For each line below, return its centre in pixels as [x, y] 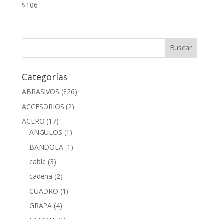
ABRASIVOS [40, 91]
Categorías [44, 77]
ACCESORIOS [43, 106]
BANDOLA [46, 147]
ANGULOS [45, 132]
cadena [41, 176]
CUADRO [44, 191]
